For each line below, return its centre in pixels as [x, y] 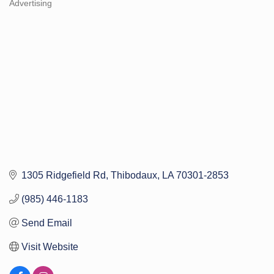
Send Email [47, 223]
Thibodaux [134, 175]
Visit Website [50, 246]
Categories [30, 11]
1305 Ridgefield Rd [64, 175]
